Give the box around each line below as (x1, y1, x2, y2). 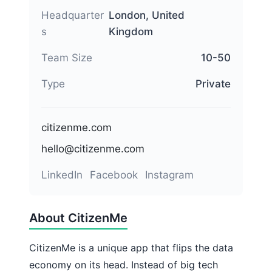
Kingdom (108, 25, 153, 38)
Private (195, 77, 231, 90)
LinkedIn (41, 168, 83, 181)
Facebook (90, 168, 138, 181)
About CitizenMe (29, 210, 127, 225)
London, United (108, 8, 185, 21)
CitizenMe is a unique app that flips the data (29, 241, 233, 254)
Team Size (41, 51, 92, 64)
